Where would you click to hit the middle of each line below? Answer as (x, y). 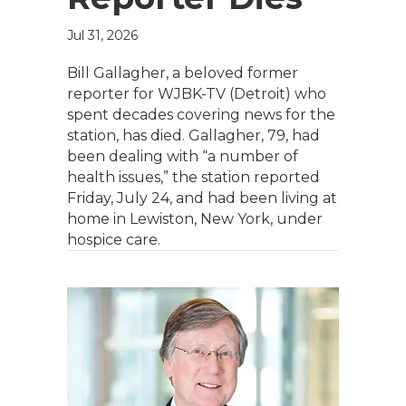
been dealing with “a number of (183, 156)
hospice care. (114, 240)
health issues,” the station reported (193, 177)
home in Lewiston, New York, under (195, 219)
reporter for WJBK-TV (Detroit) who (197, 94)
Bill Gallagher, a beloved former (183, 73)
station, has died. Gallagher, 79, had (193, 135)
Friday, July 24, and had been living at (202, 198)
